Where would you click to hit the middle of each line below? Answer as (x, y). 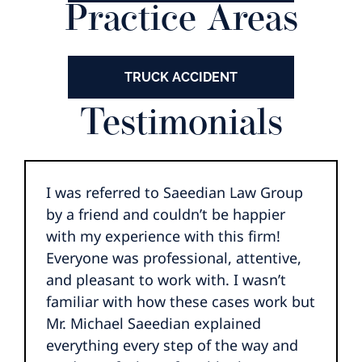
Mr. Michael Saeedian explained (154, 323)
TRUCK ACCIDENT (181, 77)
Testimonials (181, 124)
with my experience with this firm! (163, 236)
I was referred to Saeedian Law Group (175, 192)
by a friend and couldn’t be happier (166, 214)
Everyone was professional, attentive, (174, 257)
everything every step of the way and (172, 345)
